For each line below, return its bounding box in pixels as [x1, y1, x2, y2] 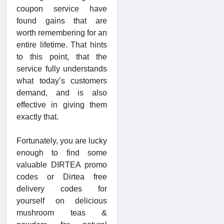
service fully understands [16, 64, 107, 73]
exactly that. [16, 112, 58, 121]
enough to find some [16, 148, 107, 157]
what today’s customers [16, 76, 107, 85]
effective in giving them [16, 100, 107, 109]
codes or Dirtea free [16, 172, 107, 181]
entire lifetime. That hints [16, 40, 107, 49]
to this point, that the [16, 52, 107, 61]
